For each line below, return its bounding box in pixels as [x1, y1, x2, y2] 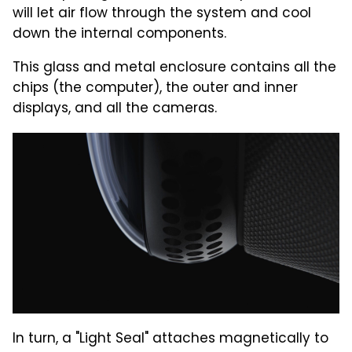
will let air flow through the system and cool [13, 2, 311, 25]
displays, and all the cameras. [13, 97, 217, 120]
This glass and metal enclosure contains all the [13, 57, 336, 79]
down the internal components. [13, 23, 226, 46]
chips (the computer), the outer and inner [13, 77, 298, 100]
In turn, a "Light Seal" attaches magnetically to [13, 328, 328, 350]
